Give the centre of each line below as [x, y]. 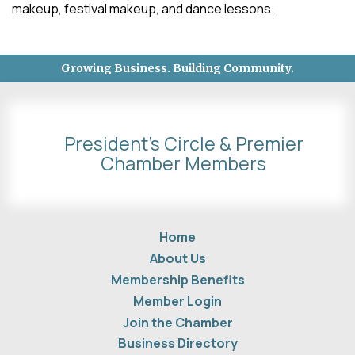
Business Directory [177, 344]
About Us [177, 259]
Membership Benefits [177, 280]
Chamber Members [183, 164]
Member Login [177, 302]
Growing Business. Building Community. [177, 69]
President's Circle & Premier [183, 144]
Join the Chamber [177, 323]
